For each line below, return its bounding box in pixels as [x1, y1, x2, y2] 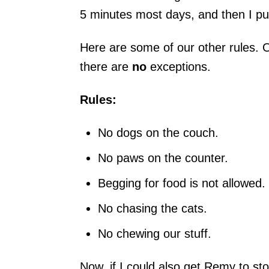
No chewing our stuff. [98, 226, 211, 240]
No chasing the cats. [98, 201, 207, 215]
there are [80, 59, 132, 73]
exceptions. [147, 59, 211, 73]
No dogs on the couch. [98, 125, 219, 139]
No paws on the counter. [98, 151, 228, 165]
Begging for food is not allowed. [98, 176, 265, 190]
